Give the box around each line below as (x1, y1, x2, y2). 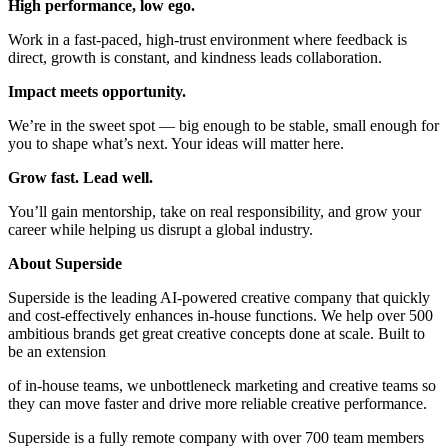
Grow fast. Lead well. (8, 169, 153, 187)
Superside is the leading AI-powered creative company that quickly (8, 289, 430, 307)
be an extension (8, 343, 110, 361)
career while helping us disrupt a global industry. (8, 221, 313, 239)
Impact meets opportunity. (8, 83, 186, 101)
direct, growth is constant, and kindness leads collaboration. (8, 49, 382, 67)
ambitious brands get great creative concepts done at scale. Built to (8, 325, 425, 343)
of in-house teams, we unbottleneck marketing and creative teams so (8, 377, 436, 395)
